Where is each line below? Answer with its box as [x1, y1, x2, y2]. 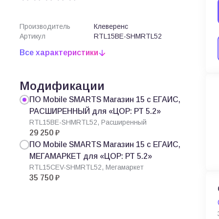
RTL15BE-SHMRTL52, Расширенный [29, 118, 147, 126]
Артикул [20, 32, 45, 40]
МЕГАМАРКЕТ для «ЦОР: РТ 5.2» [29, 152, 152, 160]
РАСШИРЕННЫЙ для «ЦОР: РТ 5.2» [29, 107, 161, 115]
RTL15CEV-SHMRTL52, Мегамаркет [29, 163, 144, 171]
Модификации [20, 79, 105, 92]
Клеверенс [94, 22, 128, 30]
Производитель [20, 22, 70, 30]
